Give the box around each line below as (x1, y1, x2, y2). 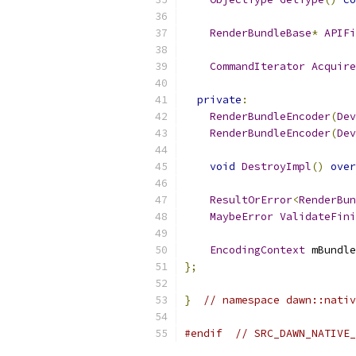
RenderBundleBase (210, 26, 311, 40)
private (197, 93, 242, 106)
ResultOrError (210, 193, 292, 207)
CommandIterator (210, 60, 305, 73)
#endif (184, 327, 222, 340)
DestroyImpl (242, 160, 311, 173)
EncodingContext (210, 243, 305, 257)
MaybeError (210, 210, 273, 223)
